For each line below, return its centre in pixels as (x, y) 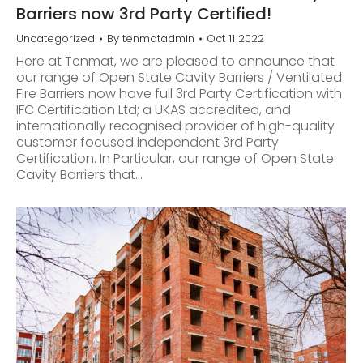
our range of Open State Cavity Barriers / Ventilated (179, 77)
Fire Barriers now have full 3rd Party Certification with (179, 94)
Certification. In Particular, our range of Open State (175, 158)
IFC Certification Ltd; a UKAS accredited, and (154, 110)
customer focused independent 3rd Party (147, 142)
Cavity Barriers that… (79, 175)
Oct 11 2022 (235, 38)
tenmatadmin (158, 38)
